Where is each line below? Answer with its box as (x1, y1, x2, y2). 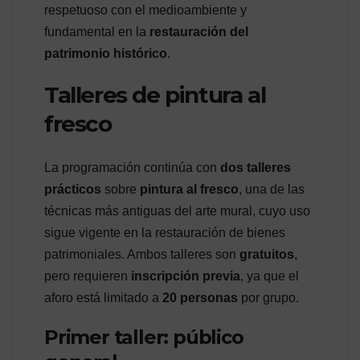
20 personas (162, 290, 238, 305)
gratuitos (239, 247, 294, 261)
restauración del (149, 25, 248, 39)
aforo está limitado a (44, 290, 162, 305)
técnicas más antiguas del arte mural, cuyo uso (44, 203, 310, 218)
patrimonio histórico (44, 47, 167, 61)
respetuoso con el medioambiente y (44, 3, 247, 18)
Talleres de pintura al (44, 81, 266, 109)
